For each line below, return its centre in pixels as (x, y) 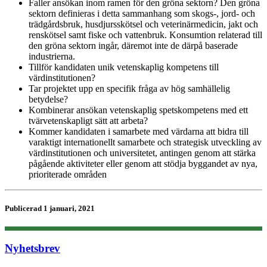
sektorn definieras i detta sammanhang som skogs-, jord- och (142, 13)
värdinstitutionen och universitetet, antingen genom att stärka (142, 153)
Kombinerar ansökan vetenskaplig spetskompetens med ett (138, 110)
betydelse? (48, 99)
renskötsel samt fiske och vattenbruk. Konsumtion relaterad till (145, 35)
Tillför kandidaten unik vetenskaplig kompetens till (124, 67)
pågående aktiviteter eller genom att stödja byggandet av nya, (143, 163)
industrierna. (52, 56)
